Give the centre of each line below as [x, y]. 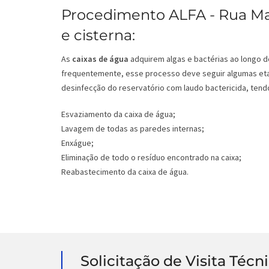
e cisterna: [98, 35]
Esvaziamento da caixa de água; [118, 114]
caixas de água [100, 59]
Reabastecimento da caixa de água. [125, 172]
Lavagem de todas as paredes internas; [133, 129]
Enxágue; [77, 143]
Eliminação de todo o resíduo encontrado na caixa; [151, 158]
